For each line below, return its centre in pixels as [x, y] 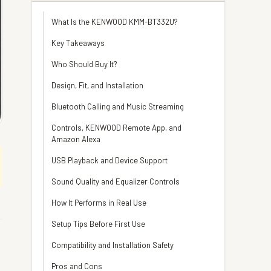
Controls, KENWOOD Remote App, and [116, 128]
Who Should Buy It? [84, 64]
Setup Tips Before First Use [98, 224]
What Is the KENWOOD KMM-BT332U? [115, 22]
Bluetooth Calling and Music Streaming [118, 106]
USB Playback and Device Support [109, 160]
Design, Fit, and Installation [97, 85]
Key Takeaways [78, 43]
